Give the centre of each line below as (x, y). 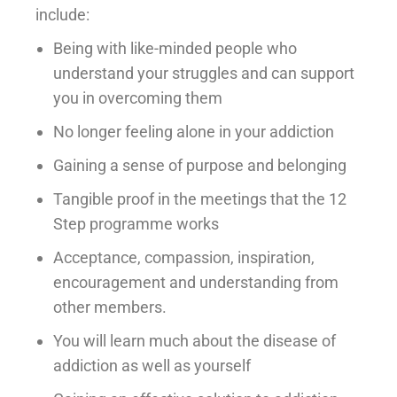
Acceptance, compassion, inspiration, (184, 257)
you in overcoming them (138, 97)
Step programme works (136, 223)
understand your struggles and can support (204, 73)
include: (62, 14)
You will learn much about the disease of (195, 340)
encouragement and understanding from (196, 282)
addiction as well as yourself (152, 365)
